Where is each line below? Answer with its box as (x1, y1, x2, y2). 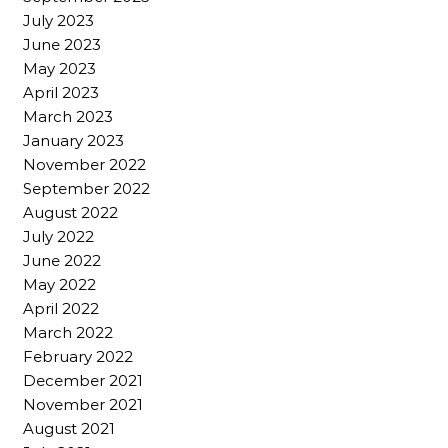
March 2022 (23, 322, 113, 342)
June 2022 (23, 250, 101, 270)
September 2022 (23, 178, 150, 198)
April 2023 (23, 82, 99, 102)
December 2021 (23, 370, 143, 390)
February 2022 (23, 346, 133, 366)
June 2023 (23, 34, 101, 54)
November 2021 (23, 394, 143, 414)
